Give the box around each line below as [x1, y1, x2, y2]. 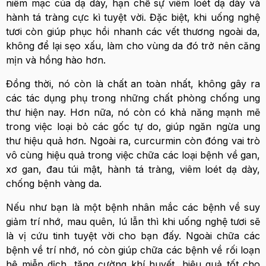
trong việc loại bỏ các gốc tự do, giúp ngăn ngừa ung [6, 120, 260, 132]
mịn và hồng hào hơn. [6, 53, 106, 66]
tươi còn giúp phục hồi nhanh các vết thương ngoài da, [6, 25, 260, 37]
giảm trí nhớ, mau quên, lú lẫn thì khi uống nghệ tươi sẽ [6, 215, 260, 227]
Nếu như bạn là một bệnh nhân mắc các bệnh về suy [6, 201, 260, 213]
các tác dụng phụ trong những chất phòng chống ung [6, 91, 260, 104]
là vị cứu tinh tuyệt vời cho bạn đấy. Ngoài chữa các [6, 229, 260, 242]
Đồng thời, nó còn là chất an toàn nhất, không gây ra [6, 77, 260, 90]
